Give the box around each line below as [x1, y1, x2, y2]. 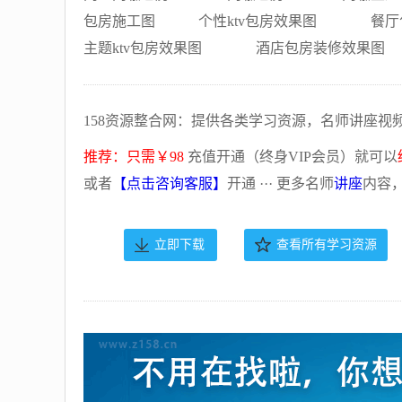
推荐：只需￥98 [83, 149, 184, 164]
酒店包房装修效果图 [256, 40, 385, 56]
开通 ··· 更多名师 [227, 176, 334, 191]
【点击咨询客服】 [112, 176, 227, 191]
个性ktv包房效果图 [198, 13, 317, 29]
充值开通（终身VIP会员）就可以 [184, 149, 398, 164]
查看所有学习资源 [276, 238, 377, 251]
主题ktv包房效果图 [83, 40, 202, 56]
